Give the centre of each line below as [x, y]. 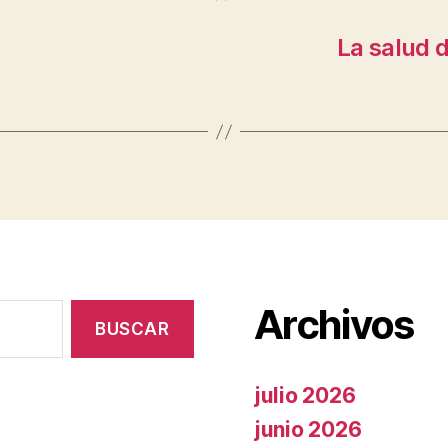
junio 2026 [308, 429]
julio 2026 [305, 395]
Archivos [334, 324]
